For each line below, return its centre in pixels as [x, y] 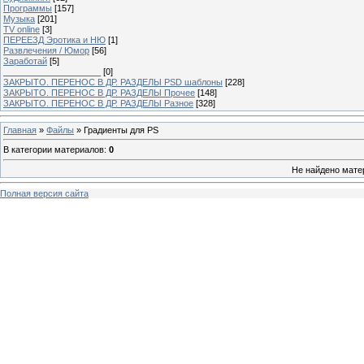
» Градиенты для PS [116, 130]
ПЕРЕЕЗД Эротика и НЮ [54, 39]
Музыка [19, 18]
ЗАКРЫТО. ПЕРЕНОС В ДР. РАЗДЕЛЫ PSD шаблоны [113, 82]
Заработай [25, 61]
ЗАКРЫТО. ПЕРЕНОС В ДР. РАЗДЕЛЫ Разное [98, 103]
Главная [20, 130]
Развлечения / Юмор [46, 50]
